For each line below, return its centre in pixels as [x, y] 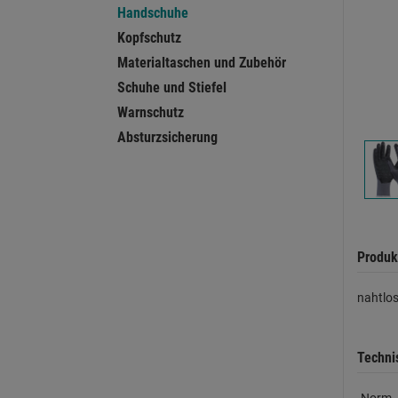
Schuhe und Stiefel [172, 88]
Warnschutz [151, 112]
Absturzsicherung [167, 137]
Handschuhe [153, 13]
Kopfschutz [149, 38]
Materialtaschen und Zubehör [202, 63]
